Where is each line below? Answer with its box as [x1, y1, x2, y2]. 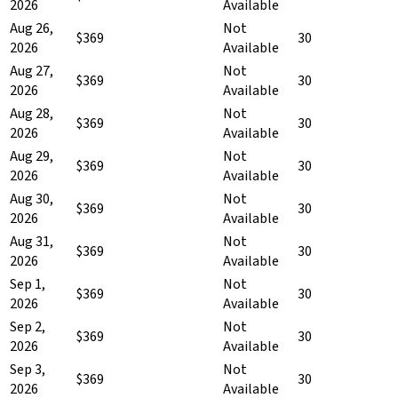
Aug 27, [10, 60, 53, 81]
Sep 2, [10, 316, 45, 337]
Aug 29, [10, 146, 53, 166]
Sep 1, [10, 274, 45, 294]
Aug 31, [10, 231, 53, 251]
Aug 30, [10, 188, 53, 209]
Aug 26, [10, 18, 53, 38]
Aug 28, [10, 103, 53, 123]
